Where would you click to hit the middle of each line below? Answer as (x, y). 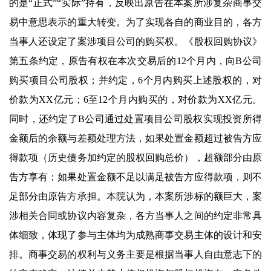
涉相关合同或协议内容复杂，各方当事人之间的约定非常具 (135, 215)
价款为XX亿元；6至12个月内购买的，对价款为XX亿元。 (135, 99)
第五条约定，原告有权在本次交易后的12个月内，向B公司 (135, 60)
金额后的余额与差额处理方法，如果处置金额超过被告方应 (135, 138)
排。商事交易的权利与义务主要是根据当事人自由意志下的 (135, 254)
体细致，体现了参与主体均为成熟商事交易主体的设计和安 (135, 235)
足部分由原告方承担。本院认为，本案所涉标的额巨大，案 (135, 196)
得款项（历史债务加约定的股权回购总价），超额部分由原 (135, 157)
